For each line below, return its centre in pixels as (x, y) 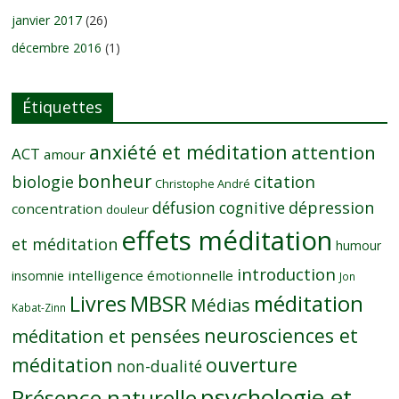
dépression (332, 207)
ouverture (252, 364)
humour (359, 245)
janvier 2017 (47, 20)
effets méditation (227, 240)
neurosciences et (281, 335)
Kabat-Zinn (39, 307)
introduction (287, 273)
